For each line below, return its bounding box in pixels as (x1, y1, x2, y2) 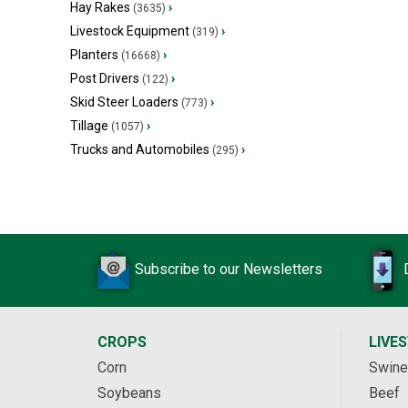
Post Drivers (70, 71, 139, 86)
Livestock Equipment (70, 24, 189, 38)
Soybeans (97, 384, 161, 402)
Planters (70, 47, 118, 62)
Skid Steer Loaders (70, 95, 178, 109)
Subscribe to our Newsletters (135, 260, 322, 279)
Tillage (70, 118, 108, 133)
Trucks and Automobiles (70, 142, 209, 157)
